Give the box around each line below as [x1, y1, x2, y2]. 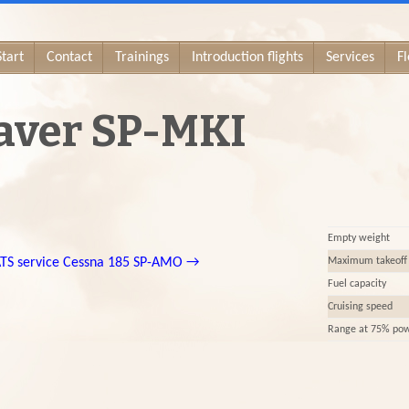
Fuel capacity [328, 278, 386, 289]
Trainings [115, 50, 169, 65]
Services [326, 50, 374, 65]
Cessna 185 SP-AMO [63, 256, 186, 270]
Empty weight [328, 233, 390, 244]
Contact [47, 50, 92, 65]
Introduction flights [192, 50, 303, 65]
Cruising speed [328, 301, 393, 312]
